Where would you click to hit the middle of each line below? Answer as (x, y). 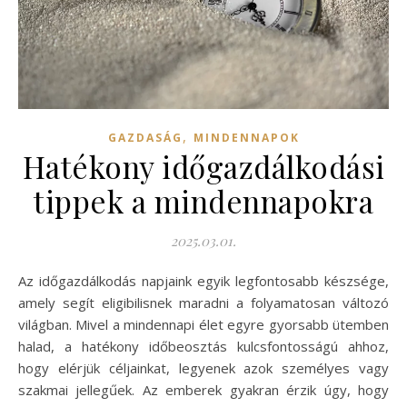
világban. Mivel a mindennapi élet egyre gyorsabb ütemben (203, 325)
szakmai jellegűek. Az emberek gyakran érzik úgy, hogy (203, 390)
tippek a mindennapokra (203, 201)
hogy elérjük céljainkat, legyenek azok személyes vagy (203, 368)
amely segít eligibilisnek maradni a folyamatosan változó (203, 303)
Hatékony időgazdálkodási (203, 167)
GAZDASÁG (145, 138)
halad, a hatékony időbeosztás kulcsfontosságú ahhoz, (203, 347)
